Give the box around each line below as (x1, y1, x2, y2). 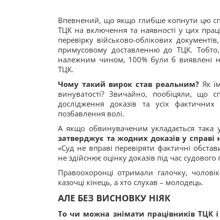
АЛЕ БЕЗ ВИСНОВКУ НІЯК (58, 192, 170, 204)
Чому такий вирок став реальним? (58, 79, 202, 89)
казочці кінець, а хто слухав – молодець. (58, 177, 203, 187)
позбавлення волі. (58, 109, 124, 118)
